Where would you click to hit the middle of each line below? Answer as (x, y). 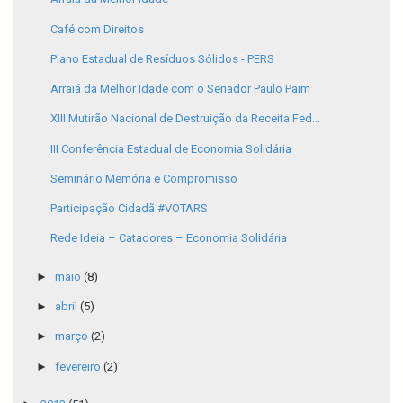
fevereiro (79, 366)
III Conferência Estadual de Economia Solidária (171, 148)
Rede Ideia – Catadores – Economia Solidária (169, 238)
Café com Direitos (98, 29)
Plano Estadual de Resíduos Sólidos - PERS (163, 58)
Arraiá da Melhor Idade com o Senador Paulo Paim (181, 89)
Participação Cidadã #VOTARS (130, 209)
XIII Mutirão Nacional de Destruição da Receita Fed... (186, 119)
